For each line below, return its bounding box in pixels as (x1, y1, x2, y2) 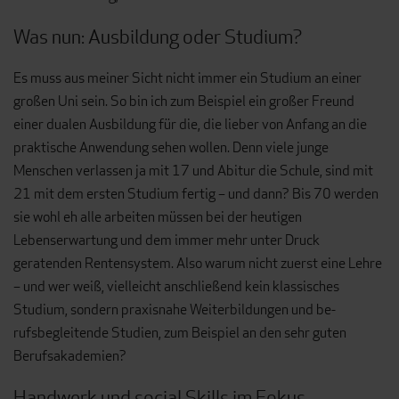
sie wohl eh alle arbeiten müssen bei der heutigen (13, 208, 302, 227)
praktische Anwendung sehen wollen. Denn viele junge (13, 138, 329, 158)
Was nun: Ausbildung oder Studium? (13, 22, 302, 50)
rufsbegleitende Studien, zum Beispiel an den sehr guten (13, 323, 346, 343)
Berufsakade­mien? (13, 346, 126, 366)
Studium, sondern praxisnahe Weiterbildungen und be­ (13, 300, 336, 320)
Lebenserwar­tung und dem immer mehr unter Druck (13, 231, 320, 250)
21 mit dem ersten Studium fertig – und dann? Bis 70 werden (13, 184, 379, 204)
